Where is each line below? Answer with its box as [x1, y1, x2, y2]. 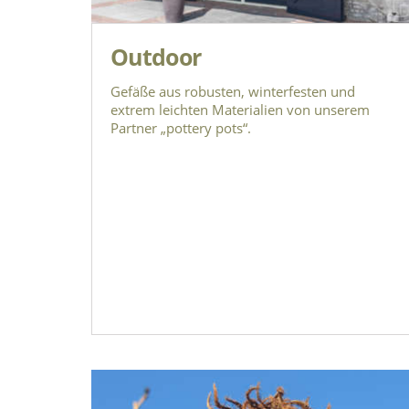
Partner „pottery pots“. [110, 119, 251, 138]
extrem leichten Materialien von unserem [110, 100, 370, 120]
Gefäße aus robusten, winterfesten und [110, 82, 355, 101]
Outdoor [110, 41, 202, 73]
